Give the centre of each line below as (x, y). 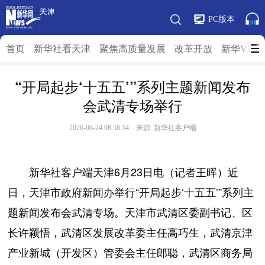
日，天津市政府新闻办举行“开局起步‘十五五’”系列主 (131, 192)
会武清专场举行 (132, 105)
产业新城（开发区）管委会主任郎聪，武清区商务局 (130, 252)
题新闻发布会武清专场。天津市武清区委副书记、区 (130, 212)
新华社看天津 (62, 49)
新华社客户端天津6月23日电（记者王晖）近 (123, 172)
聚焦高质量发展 (132, 49)
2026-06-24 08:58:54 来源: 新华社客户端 (132, 128)
